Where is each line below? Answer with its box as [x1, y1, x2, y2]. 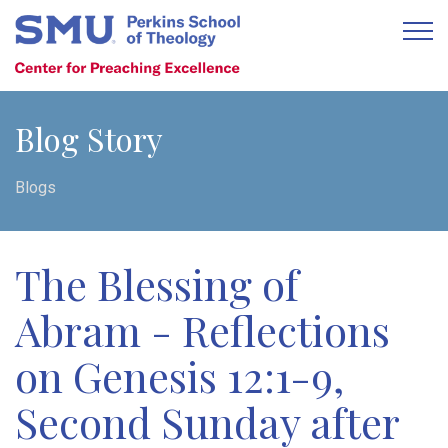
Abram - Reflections [15, 302, 390, 359]
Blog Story [15, 117, 163, 161]
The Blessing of [15, 256, 299, 313]
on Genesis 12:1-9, [15, 348, 344, 405]
